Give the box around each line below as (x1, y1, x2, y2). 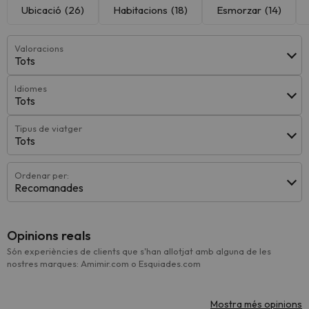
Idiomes (14, 83, 47, 94)
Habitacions (113, 3, 168, 17)
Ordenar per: (14, 170, 69, 181)
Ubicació (21, 3, 61, 17)
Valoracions (14, 43, 63, 54)
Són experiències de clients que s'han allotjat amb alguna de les (7, 246, 271, 257)
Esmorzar (217, 3, 261, 17)
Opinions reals (7, 227, 91, 243)
